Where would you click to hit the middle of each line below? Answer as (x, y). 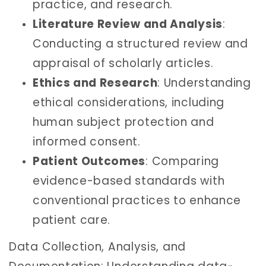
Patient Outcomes (89, 161)
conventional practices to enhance (137, 200)
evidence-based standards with (129, 180)
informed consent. (87, 141)
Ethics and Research (95, 83)
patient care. (72, 220)
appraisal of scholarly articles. (123, 63)
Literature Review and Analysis (128, 24)
